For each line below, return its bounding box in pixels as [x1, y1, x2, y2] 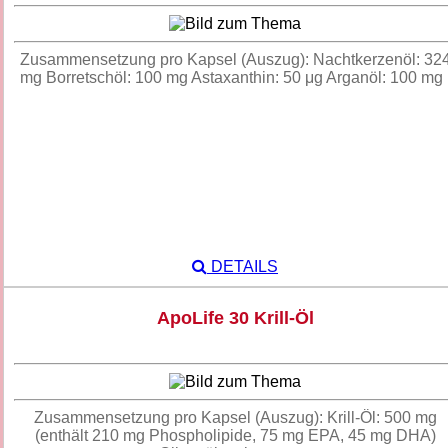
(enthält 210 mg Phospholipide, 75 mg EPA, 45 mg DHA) [34, 427, 436, 445]
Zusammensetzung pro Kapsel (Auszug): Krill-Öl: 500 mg [33, 409, 437, 427]
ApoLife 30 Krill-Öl [156, 308, 314, 329]
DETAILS [207, 258, 278, 276]
